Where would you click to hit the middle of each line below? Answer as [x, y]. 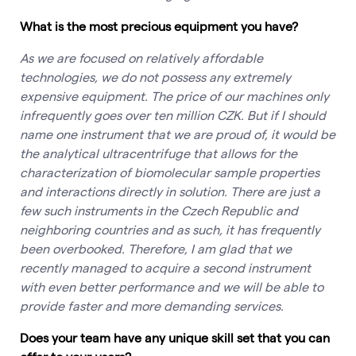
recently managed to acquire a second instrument [165, 268]
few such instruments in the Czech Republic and [159, 211]
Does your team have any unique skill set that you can [175, 338]
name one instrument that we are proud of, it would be [178, 134]
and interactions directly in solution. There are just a [170, 192]
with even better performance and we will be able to [172, 287]
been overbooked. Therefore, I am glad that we [156, 249]
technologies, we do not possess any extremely [155, 77]
